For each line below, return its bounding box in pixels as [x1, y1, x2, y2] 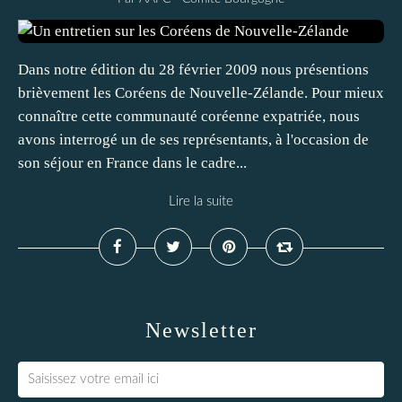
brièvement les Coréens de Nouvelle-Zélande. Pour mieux [18, 84, 384, 101]
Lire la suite [169, 195, 233, 208]
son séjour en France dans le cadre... [18, 154, 247, 171]
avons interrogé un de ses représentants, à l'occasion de [18, 131, 369, 148]
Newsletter [144, 319, 258, 342]
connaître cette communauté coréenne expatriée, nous [18, 108, 360, 125]
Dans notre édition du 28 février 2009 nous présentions [18, 61, 369, 78]
